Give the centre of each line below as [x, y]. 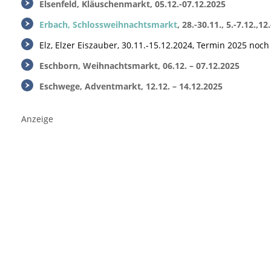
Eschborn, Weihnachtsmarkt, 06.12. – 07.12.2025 [139, 66]
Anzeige [37, 119]
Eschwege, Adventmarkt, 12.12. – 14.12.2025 [131, 86]
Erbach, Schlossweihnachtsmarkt [108, 24]
